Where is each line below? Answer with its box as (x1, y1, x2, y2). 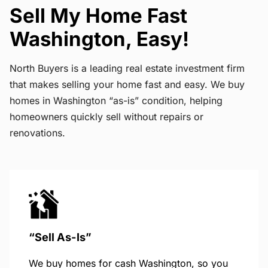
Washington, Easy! (10, 26, 189, 51)
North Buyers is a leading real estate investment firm (10, 62, 245, 74)
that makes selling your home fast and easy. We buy (10, 78, 245, 90)
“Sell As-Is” (29, 230, 92, 243)
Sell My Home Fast (10, 3, 187, 28)
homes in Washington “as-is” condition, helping (10, 94, 223, 106)
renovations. (10, 126, 65, 139)
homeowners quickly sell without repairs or (10, 110, 203, 123)
